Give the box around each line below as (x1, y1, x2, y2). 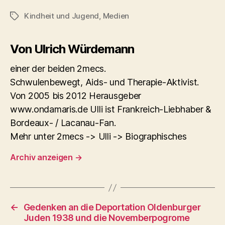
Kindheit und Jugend (24, 11, 99, 21)
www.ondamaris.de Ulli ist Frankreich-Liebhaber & (10, 104, 212, 115)
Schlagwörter (10, 12, 58, 22)
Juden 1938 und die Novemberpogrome (23, 212, 190, 223)
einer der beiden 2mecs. (10, 63, 106, 74)
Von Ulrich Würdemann (10, 42, 135, 57)
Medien (102, 11, 130, 21)
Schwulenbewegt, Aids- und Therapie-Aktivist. (10, 77, 199, 88)
